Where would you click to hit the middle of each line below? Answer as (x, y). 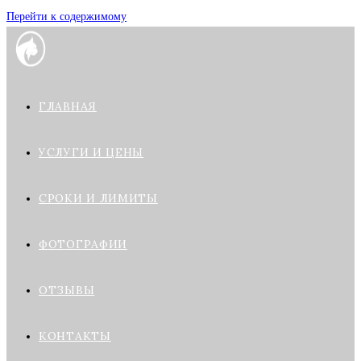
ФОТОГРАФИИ (83, 244)
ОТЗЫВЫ (67, 290)
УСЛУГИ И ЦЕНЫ (91, 152)
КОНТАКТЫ (75, 336)
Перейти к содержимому (66, 17)
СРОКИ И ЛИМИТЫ (98, 198)
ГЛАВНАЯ (68, 106)
